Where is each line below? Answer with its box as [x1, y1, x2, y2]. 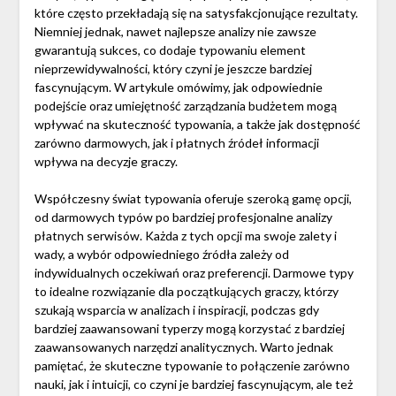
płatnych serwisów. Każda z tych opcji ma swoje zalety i [34, 228, 337, 244]
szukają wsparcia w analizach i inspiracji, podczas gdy [34, 302, 319, 318]
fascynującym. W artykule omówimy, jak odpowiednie [34, 80, 323, 95]
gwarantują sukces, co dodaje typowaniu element [34, 42, 306, 58]
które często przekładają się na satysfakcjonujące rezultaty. [34, 5, 358, 21]
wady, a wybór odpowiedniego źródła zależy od [34, 247, 289, 263]
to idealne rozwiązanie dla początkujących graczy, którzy [34, 284, 339, 300]
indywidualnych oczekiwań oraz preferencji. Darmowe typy [34, 265, 354, 281]
